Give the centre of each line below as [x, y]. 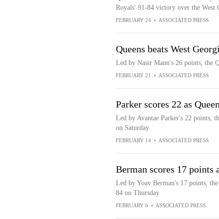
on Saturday [132, 128]
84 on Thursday [137, 193]
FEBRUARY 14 [133, 140]
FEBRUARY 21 [133, 75]
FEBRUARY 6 [132, 205]
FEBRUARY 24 [133, 20]
